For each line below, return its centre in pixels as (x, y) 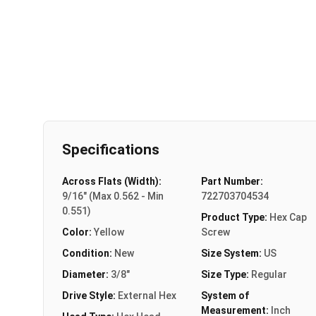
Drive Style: (90, 295)
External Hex (147, 295)
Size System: (232, 253)
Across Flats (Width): (112, 181)
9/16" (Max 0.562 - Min (113, 196)
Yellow (109, 232)
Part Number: (232, 181)
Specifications (111, 149)
